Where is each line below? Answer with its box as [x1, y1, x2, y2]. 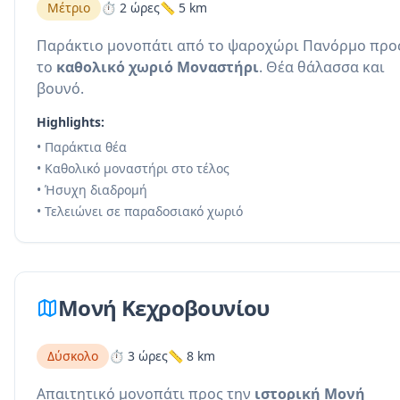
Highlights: [37, 113, 104, 130]
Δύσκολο [47, 347, 98, 364]
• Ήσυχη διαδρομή [37, 181, 147, 198]
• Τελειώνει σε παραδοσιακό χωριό [37, 203, 243, 220]
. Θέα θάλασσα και [259, 57, 385, 77]
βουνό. [37, 79, 84, 98]
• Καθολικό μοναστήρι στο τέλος [37, 160, 229, 177]
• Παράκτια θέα [37, 138, 127, 155]
